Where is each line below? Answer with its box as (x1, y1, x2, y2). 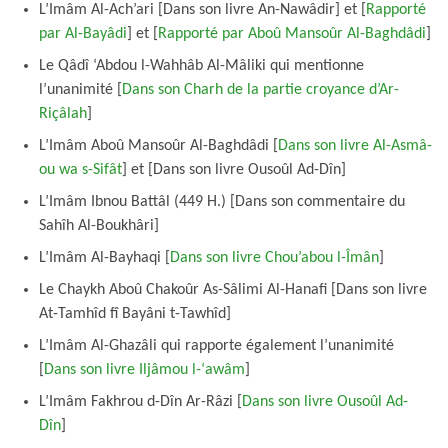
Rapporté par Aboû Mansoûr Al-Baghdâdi (158, 25, 426, 42)
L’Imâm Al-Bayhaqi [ (39, 249, 170, 266)
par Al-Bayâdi (39, 25, 127, 42)
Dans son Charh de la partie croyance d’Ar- (122, 81, 399, 98)
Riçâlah (39, 105, 87, 122)
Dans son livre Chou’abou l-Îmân (170, 249, 379, 266)
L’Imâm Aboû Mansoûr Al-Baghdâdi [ (39, 137, 278, 154)
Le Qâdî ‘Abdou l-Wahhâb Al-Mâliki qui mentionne (39, 57, 364, 74)
